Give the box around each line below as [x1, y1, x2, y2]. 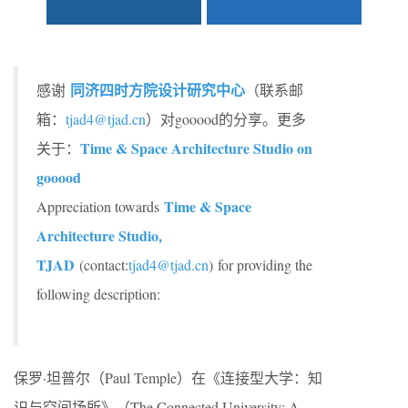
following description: [36, 284, 160, 303]
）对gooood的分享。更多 [146, 109, 306, 128]
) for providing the [209, 255, 312, 274]
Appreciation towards [36, 197, 164, 216]
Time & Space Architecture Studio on [80, 138, 312, 158]
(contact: [75, 255, 128, 274]
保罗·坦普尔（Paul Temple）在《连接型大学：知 [14, 368, 322, 387]
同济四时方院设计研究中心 [70, 79, 245, 100]
